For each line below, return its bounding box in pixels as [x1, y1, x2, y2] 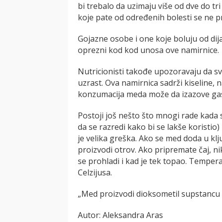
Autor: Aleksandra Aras [78, 209, 163, 221]
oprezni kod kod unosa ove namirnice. [78, 44, 219, 55]
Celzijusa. [78, 166, 112, 178]
